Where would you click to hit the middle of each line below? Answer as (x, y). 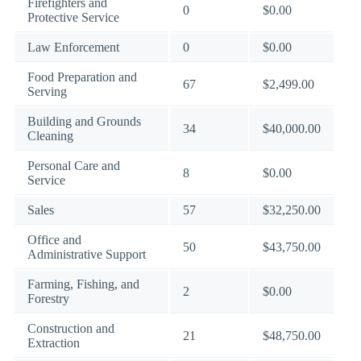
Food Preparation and (82, 77)
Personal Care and (74, 166)
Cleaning (50, 136)
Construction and (71, 328)
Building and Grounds (84, 121)
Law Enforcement (73, 47)
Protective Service (73, 17)
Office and (54, 240)
